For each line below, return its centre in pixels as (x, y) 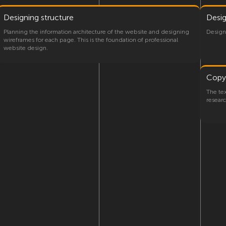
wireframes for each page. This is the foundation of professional (91, 40)
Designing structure (39, 17)
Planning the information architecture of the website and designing (96, 32)
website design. (26, 48)
